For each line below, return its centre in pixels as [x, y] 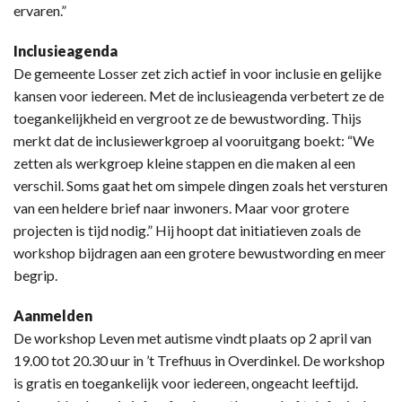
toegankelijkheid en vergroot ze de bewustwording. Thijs [188, 118]
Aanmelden [53, 316]
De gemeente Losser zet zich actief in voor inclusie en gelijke [197, 74]
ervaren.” [40, 11]
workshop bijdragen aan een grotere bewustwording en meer [200, 253]
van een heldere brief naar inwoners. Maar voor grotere [181, 208]
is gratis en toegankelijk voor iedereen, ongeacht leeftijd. [186, 383]
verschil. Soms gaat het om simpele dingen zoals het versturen [201, 186]
